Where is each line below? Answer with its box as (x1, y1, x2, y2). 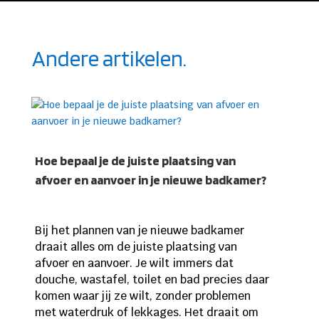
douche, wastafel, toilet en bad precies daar (34, 272, 269, 288)
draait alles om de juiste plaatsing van (34, 239, 237, 255)
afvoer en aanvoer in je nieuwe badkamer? (34, 172, 266, 188)
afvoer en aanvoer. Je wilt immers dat (34, 256, 234, 271)
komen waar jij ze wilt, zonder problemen (34, 288, 251, 304)
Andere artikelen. (31, 45, 187, 72)
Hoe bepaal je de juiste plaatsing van (34, 153, 236, 169)
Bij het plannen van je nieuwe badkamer (34, 223, 244, 239)
